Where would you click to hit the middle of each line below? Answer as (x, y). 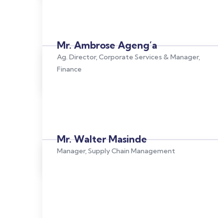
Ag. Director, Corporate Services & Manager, (128, 57)
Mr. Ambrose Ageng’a (107, 45)
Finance (69, 69)
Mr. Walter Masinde (102, 139)
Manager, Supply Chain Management (116, 151)
